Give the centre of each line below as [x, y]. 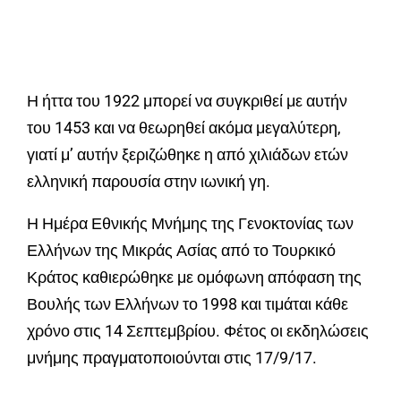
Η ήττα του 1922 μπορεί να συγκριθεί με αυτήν [187, 101]
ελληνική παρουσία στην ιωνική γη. [149, 182]
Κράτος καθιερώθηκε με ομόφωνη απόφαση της [194, 277]
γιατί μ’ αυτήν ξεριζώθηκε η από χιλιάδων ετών [188, 155]
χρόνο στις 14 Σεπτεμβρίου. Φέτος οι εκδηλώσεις [198, 331]
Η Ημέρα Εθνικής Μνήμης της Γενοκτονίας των [190, 224]
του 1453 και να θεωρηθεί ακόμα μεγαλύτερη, [184, 128]
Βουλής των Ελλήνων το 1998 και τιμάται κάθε [188, 304]
